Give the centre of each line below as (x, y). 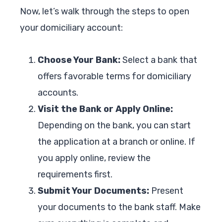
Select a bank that (159, 60)
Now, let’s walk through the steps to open (105, 11)
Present (166, 191)
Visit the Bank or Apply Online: (105, 109)
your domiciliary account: (71, 28)
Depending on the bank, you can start (114, 125)
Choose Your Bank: (79, 60)
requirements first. (75, 174)
